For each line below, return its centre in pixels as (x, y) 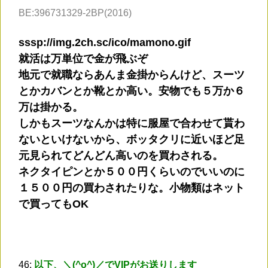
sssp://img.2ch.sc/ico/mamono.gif (105, 43)
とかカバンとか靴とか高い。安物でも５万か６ (132, 91)
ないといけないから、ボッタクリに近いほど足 (132, 140)
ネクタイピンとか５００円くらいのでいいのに (132, 172)
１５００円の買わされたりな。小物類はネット (132, 188)
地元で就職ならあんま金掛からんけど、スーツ (132, 75)
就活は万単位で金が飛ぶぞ (83, 59)
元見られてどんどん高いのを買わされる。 (121, 156)
